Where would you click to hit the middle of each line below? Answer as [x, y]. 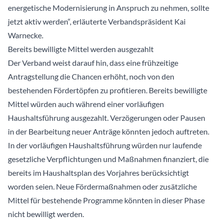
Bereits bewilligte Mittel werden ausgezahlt [81, 49]
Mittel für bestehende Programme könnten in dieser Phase [106, 200]
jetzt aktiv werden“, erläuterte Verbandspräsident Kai [97, 22]
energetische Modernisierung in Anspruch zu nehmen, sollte [109, 8]
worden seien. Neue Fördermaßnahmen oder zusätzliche [102, 187]
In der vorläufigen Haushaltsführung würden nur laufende [105, 145]
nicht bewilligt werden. [46, 214]
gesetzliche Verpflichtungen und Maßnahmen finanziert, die [108, 159]
